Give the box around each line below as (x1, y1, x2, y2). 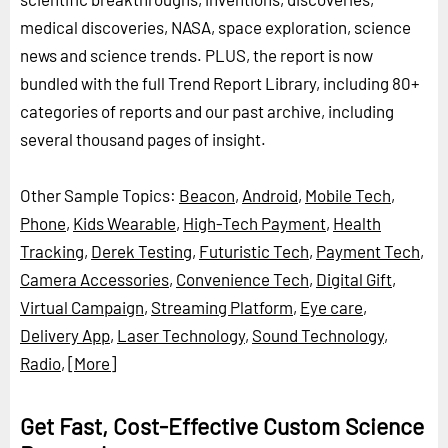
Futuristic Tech (199, 240, 309, 261)
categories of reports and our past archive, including (20, 100, 394, 121)
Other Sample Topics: (20, 184, 179, 205)
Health (333, 212, 381, 233)
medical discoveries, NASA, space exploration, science (20, 16, 411, 37)
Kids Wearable (73, 212, 176, 233)
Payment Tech (316, 240, 420, 261)
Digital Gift (316, 268, 392, 289)
